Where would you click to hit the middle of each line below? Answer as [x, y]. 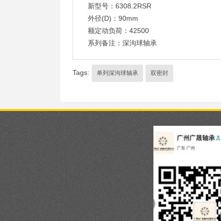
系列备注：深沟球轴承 [122, 43]
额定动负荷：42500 [118, 31]
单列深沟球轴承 [117, 73]
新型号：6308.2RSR [120, 6]
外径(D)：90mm [113, 18]
